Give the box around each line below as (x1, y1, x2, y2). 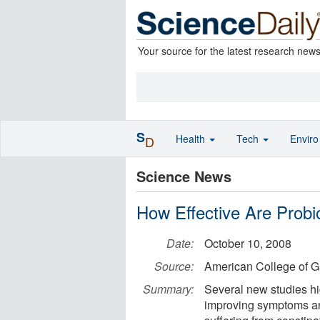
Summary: (143, 281, 194, 297)
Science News (136, 166, 231, 186)
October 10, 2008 (204, 235, 291, 251)
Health (176, 131, 208, 146)
